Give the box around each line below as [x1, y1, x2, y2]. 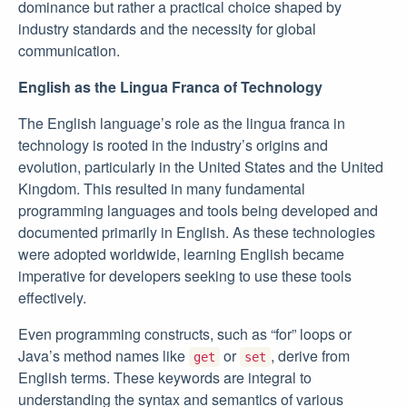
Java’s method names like [18, 345, 189, 366]
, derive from [271, 345, 350, 366]
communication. [18, 40, 120, 61]
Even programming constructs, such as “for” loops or [18, 323, 352, 344]
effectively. [18, 287, 86, 308]
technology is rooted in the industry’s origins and [18, 134, 328, 155]
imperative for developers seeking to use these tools [18, 265, 352, 286]
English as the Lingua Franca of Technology [18, 76, 323, 97]
